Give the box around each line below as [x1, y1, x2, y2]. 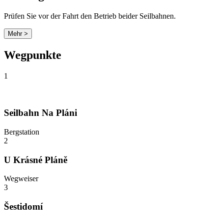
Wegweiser [4, 174, 38, 183]
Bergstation [4, 127, 39, 136]
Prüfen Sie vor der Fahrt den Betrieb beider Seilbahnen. [4, 11, 176, 20]
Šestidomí [4, 201, 43, 212]
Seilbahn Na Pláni [4, 108, 77, 118]
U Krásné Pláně [4, 154, 67, 165]
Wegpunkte [4, 48, 61, 61]
